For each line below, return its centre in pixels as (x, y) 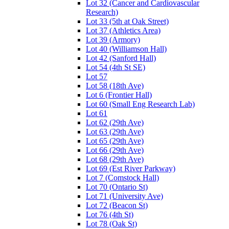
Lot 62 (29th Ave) (115, 122)
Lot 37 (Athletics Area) (123, 30)
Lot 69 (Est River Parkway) (131, 168)
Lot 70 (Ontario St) (117, 187)
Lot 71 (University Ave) (124, 196)
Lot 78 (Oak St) (111, 223)
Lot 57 (97, 76)
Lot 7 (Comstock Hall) (122, 177)
